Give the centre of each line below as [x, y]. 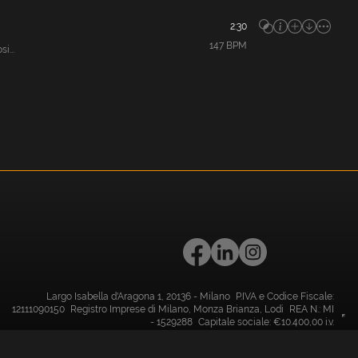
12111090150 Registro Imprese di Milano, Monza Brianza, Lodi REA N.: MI [173, 309]
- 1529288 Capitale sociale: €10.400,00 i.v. [242, 322]
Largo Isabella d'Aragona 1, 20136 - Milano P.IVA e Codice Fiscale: [190, 296]
